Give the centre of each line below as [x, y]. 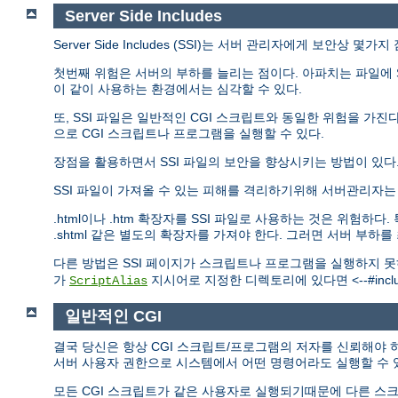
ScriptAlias [108, 281]
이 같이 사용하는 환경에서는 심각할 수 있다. [178, 89]
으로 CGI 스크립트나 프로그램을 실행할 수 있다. [189, 134]
